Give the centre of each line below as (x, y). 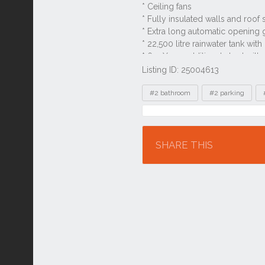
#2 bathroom (170, 93)
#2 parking (227, 93)
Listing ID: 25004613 (180, 70)
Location (169, 116)
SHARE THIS (184, 145)
